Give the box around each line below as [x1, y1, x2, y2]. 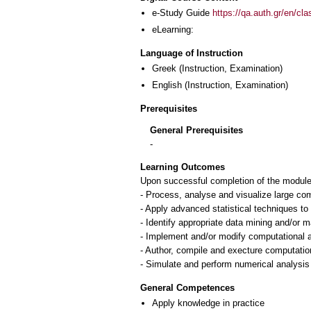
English [152, 79, 182, 90]
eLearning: [152, 24, 194, 35]
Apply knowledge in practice [152, 297, 264, 308]
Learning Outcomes [140, 162, 225, 173]
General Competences [140, 282, 235, 293]
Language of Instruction [140, 48, 243, 59]
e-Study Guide [152, 8, 212, 19]
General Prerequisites [150, 124, 243, 135]
